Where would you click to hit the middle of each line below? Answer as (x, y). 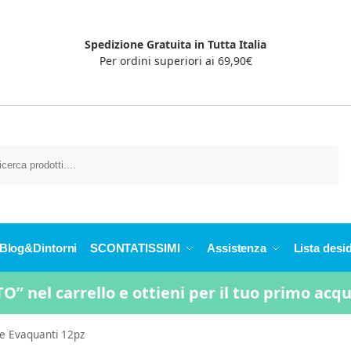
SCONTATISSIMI (135, 248)
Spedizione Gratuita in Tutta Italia (175, 45)
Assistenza (237, 248)
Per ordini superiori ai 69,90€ (175, 61)
